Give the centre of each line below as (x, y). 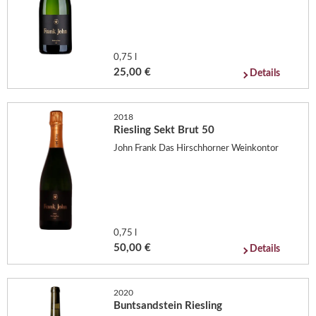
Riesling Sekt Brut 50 (164, 130)
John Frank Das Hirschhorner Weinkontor (196, 148)
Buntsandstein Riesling (168, 306)
